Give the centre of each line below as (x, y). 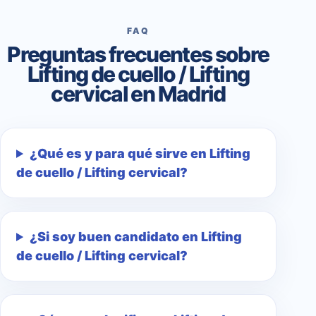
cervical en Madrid (138, 94)
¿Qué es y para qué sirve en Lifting (140, 154)
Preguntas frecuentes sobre (138, 55)
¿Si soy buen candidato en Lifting (136, 237)
